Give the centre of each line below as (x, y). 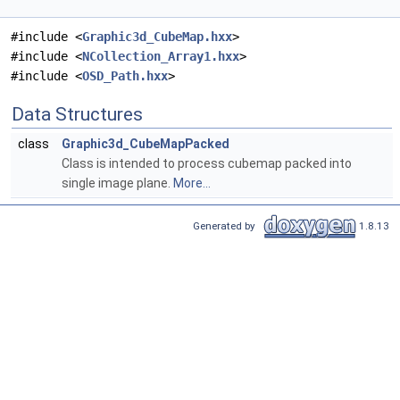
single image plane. (117, 183)
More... (192, 183)
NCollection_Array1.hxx (161, 57)
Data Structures (77, 115)
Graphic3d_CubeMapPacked (146, 144)
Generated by (227, 225)
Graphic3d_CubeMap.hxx (157, 37)
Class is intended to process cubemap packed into (207, 164)
